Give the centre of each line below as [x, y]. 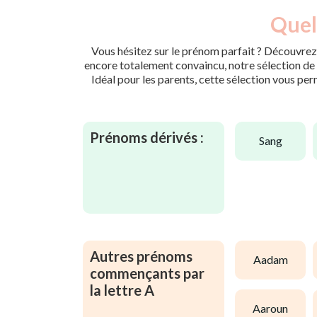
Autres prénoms [141, 256]
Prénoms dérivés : [147, 137]
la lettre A [122, 290]
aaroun [274, 309]
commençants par [147, 273]
